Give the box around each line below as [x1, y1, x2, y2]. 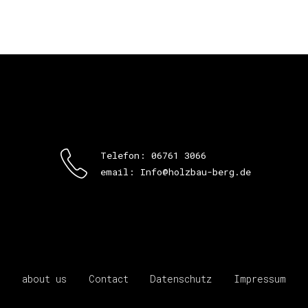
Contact [88, 272, 129, 286]
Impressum [234, 272, 287, 286]
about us [21, 272, 67, 286]
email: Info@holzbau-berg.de [100, 166, 251, 179]
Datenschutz [150, 272, 212, 286]
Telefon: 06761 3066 [100, 149, 206, 162]
